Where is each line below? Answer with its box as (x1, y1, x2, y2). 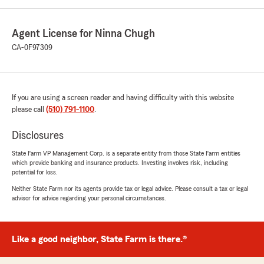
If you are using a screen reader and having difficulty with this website (12, 94, 234, 103)
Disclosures (12, 130, 64, 142)
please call (12, 105, 46, 114)
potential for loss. (12, 169, 58, 176)
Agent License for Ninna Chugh (12, 28, 155, 40)
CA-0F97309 (12, 44, 52, 52)
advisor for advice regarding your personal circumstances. (12, 194, 166, 202)
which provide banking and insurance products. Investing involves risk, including (12, 159, 228, 167)
